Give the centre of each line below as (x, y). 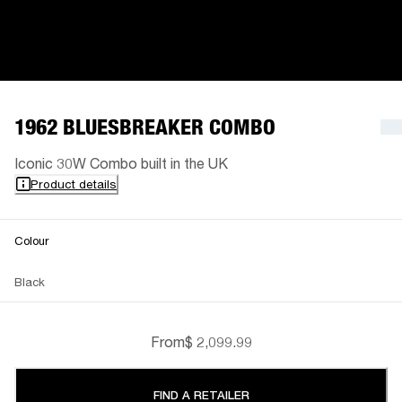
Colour (31, 240)
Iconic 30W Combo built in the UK (121, 162)
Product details (74, 184)
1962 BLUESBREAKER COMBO (145, 127)
